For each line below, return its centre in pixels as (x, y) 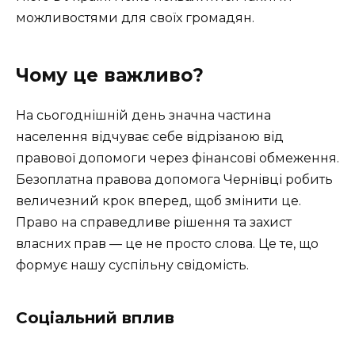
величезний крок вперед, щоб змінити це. (158, 201)
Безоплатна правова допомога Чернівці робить (174, 180)
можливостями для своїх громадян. (135, 18)
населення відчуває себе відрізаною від (150, 137)
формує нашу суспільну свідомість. (132, 265)
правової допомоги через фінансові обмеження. (177, 158)
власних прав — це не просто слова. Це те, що (167, 244)
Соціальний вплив (95, 318)
